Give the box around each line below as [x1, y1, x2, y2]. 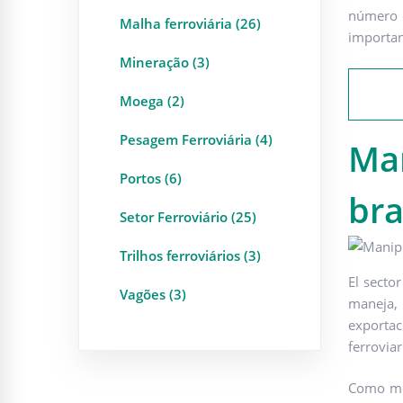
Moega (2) [120, 92, 184, 111]
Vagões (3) [120, 285, 186, 304]
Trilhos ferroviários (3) [120, 246, 261, 265]
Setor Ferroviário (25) [120, 208, 256, 227]
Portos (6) [120, 169, 182, 188]
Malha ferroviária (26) [120, 14, 261, 33]
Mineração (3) [120, 53, 210, 72]
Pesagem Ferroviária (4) [120, 130, 273, 149]
